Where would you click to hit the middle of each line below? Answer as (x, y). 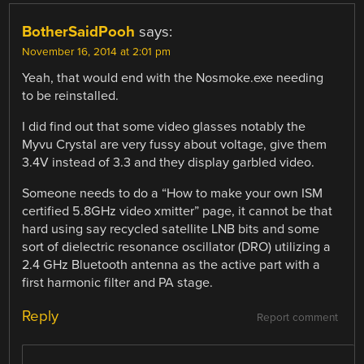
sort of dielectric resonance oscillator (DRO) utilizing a (177, 247)
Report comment (297, 318)
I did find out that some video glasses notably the (164, 127)
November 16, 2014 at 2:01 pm (97, 52)
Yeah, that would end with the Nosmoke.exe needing (173, 78)
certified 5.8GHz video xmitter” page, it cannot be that (178, 212)
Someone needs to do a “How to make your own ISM (173, 194)
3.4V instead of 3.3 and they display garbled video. (169, 163)
